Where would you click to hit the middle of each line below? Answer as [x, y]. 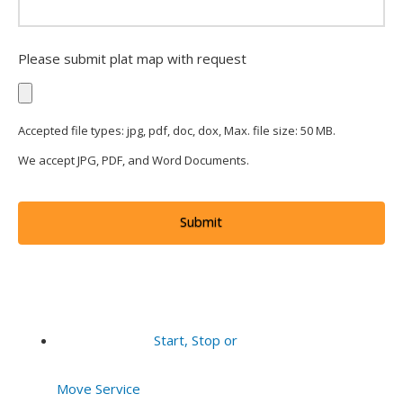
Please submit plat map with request [133, 59]
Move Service [99, 389]
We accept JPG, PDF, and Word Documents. [134, 160]
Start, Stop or [196, 340]
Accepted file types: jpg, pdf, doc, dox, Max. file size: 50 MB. [177, 131]
